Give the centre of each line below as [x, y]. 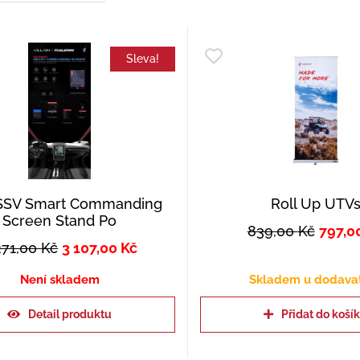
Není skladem [59, 279]
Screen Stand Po [60, 220]
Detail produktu [70, 314]
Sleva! [142, 58]
